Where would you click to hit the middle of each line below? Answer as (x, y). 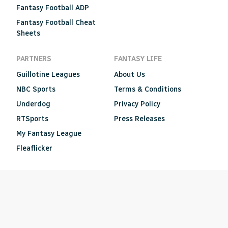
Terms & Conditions (148, 89)
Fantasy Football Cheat (56, 22)
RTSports (32, 119)
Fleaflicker (34, 148)
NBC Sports (36, 89)
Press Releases (139, 119)
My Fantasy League (49, 133)
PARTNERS (34, 59)
